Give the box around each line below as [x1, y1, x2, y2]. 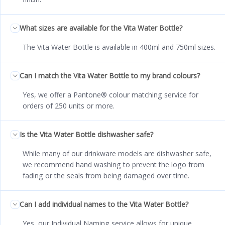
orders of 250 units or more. [23, 100, 115, 110]
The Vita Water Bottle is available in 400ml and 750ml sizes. [23, 42, 215, 52]
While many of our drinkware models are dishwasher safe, [23, 148, 211, 158]
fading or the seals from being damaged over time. [23, 170, 189, 180]
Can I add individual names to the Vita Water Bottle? [20, 199, 188, 209]
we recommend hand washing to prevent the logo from [23, 159, 204, 169]
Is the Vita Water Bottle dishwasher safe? [20, 129, 153, 139]
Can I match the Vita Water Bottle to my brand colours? [20, 70, 200, 80]
